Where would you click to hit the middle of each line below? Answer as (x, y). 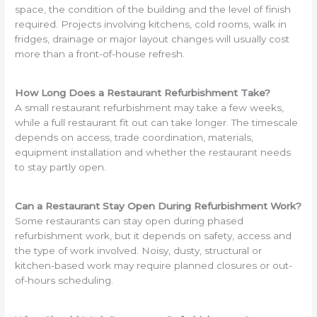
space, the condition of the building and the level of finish (153, 10)
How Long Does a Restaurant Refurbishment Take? (143, 93)
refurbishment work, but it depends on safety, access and (154, 236)
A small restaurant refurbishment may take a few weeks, (150, 108)
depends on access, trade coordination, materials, (134, 138)
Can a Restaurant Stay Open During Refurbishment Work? (158, 206)
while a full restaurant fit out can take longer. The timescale (157, 123)
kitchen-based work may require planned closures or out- (154, 266)
